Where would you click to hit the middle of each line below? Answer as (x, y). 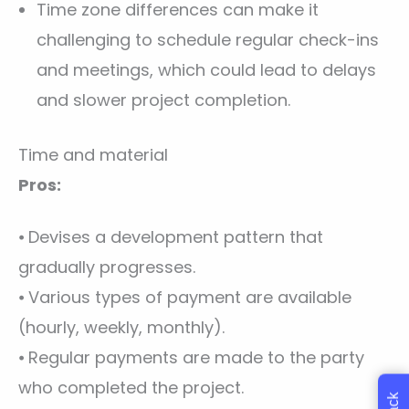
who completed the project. (131, 387)
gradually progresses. (107, 267)
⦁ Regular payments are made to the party (191, 357)
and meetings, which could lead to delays (206, 70)
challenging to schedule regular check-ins (208, 40)
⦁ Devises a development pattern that (171, 236)
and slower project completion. (163, 100)
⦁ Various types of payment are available (185, 297)
